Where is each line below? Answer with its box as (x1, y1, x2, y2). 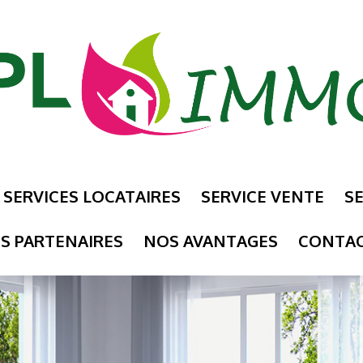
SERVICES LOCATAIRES (2, 186, 181, 207)
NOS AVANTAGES (143, 230, 278, 251)
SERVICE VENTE (200, 186, 324, 207)
